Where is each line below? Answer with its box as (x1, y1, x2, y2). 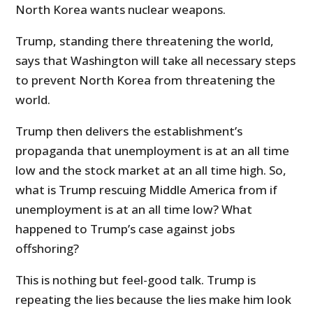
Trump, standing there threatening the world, (15, 33, 275, 50)
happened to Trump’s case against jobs (15, 221, 235, 238)
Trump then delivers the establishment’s (15, 123, 243, 140)
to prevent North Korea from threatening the (15, 72, 276, 89)
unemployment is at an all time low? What (15, 201, 253, 218)
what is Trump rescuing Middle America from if (15, 182, 278, 198)
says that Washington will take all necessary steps (15, 52, 296, 69)
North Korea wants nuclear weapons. (15, 1, 226, 18)
